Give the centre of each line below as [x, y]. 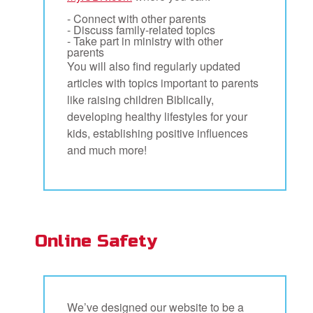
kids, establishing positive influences [158, 133]
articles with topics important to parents [163, 82]
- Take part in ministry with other [145, 41]
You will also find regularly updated [154, 66]
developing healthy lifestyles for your [157, 116]
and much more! [107, 150]
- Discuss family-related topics [141, 29]
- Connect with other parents [137, 18]
